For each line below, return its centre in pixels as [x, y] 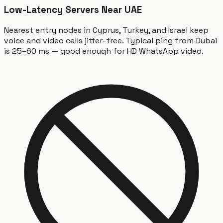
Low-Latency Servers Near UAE [73, 10]
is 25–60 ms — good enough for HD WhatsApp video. [104, 51]
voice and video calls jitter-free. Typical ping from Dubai [111, 40]
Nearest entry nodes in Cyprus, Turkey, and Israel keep [106, 30]
